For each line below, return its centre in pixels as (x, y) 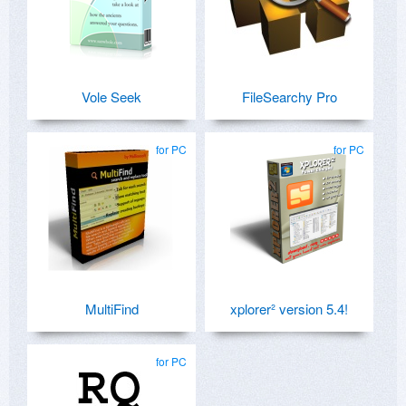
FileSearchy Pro (289, 97)
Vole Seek (111, 97)
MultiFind (111, 309)
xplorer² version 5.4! (289, 309)
